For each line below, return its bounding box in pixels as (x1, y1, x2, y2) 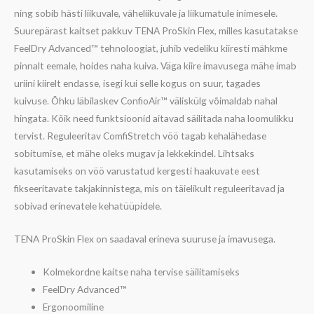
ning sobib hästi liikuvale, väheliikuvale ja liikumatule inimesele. (14, 6, 278, 19)
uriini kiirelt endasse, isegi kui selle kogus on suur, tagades (14, 76, 261, 89)
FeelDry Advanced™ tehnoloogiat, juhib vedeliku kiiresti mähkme (14, 41, 287, 54)
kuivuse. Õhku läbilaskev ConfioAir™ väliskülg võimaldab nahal (14, 94, 278, 107)
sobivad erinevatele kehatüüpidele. (14, 199, 162, 212)
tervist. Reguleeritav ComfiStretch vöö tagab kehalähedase (14, 129, 266, 142)
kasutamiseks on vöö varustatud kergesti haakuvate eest (14, 164, 260, 177)
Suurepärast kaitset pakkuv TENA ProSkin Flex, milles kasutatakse (14, 24, 298, 36)
